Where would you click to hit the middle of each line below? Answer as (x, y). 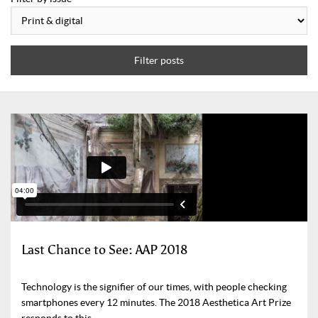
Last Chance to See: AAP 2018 (104, 250)
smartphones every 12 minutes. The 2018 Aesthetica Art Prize (156, 302)
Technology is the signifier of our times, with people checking (154, 286)
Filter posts (159, 60)
